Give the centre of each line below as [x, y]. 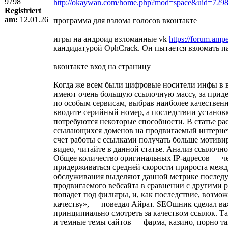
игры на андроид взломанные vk [111, 39]
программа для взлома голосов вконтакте [125, 20]
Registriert [23, 10]
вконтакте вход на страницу [102, 66]
